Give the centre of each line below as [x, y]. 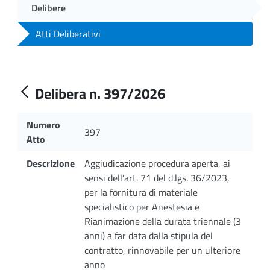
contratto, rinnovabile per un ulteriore [162, 250]
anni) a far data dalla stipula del [149, 235]
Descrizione [51, 163]
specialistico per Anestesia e [142, 206]
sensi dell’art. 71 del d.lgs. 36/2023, [157, 177]
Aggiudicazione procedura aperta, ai [157, 163]
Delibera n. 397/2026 [100, 93]
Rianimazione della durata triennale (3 [163, 221]
